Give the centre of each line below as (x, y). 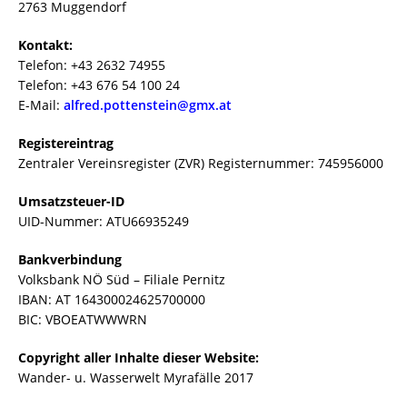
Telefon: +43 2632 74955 (92, 65)
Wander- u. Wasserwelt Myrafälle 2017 (136, 377)
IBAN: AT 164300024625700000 (112, 299)
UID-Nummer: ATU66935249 (104, 221)
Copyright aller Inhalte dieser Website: (139, 357)
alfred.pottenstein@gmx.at (148, 105)
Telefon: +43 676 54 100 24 (99, 85)
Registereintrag (66, 143)
